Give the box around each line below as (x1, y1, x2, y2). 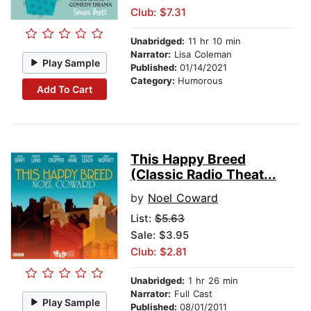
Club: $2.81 (131, 245, 187, 259)
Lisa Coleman (171, 49, 232, 60)
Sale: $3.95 (131, 228, 189, 242)
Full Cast (171, 288, 212, 300)
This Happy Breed (131, 151, 246, 168)
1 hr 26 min (185, 275, 238, 287)
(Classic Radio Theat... (131, 167, 276, 183)
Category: (131, 75, 178, 87)
